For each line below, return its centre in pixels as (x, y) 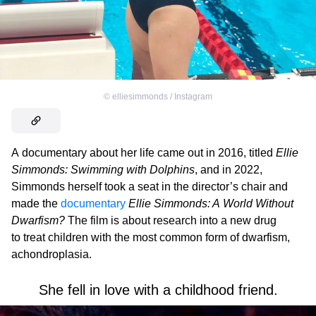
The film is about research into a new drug (171, 221)
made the (36, 204)
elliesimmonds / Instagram (162, 97)
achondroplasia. (51, 255)
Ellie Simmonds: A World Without (211, 204)
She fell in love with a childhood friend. (158, 290)
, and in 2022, (229, 170)
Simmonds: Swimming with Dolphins (103, 170)
